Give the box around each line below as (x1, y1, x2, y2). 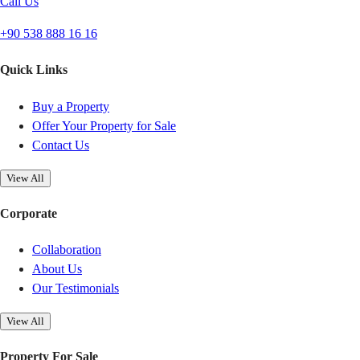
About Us (32, 262, 82, 276)
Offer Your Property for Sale (32, 118, 176, 133)
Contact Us (32, 137, 89, 152)
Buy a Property (32, 99, 109, 113)
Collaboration (32, 243, 101, 257)
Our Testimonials (32, 281, 119, 296)
